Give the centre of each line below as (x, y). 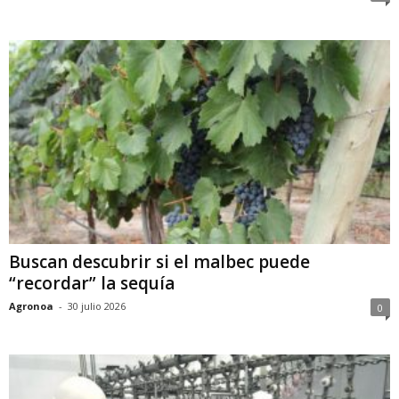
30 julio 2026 (97, 305)
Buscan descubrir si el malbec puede (159, 261)
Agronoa (31, 305)
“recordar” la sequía (92, 283)
